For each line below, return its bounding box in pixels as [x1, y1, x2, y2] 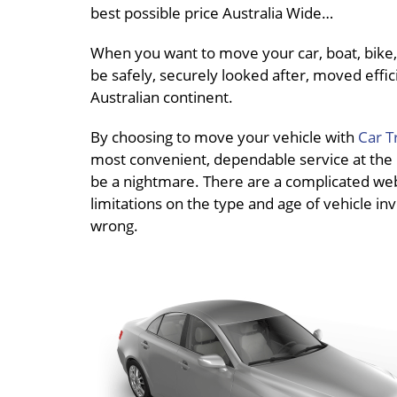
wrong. [90, 215, 138, 237]
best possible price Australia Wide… [90, 3, 333, 24]
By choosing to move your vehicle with [90, 127, 358, 148]
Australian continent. [90, 87, 233, 108]
